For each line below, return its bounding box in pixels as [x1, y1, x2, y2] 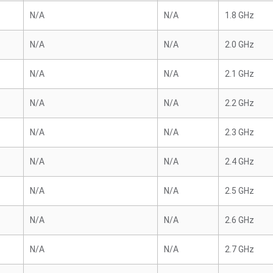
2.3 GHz [225, 127, 254, 137]
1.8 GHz [225, 10, 254, 20]
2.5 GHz [225, 186, 254, 196]
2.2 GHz [225, 98, 254, 108]
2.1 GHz [225, 69, 254, 79]
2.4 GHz [225, 157, 254, 166]
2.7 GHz [225, 244, 254, 254]
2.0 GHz [225, 40, 254, 49]
